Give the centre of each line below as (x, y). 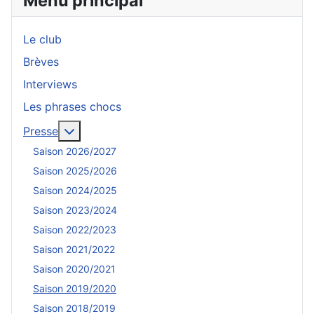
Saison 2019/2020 (75, 289)
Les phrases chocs (72, 106)
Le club (42, 39)
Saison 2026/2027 (75, 151)
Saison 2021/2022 (74, 250)
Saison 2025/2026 (75, 171)
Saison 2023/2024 (75, 210)
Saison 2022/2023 (75, 230)
